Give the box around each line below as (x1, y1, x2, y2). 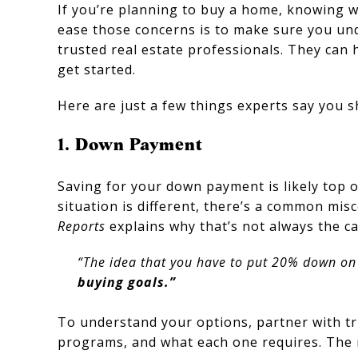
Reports (58, 217, 105, 235)
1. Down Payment (58, 134, 203, 154)
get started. (58, 61, 136, 78)
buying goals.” (77, 272, 176, 291)
